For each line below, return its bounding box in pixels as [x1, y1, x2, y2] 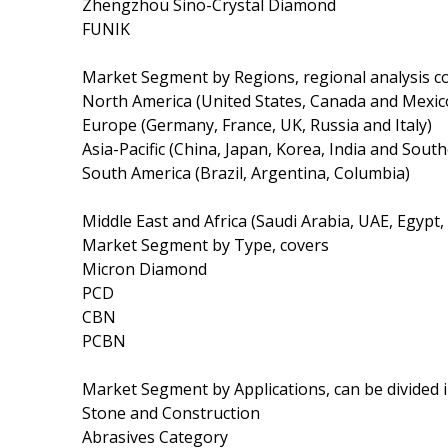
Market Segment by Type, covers [82, 233, 329, 256]
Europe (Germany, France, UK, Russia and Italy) [82, 113, 432, 136]
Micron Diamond [82, 257, 207, 280]
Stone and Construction [82, 401, 260, 424]
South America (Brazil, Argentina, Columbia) [82, 161, 410, 184]
